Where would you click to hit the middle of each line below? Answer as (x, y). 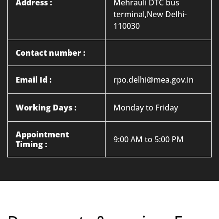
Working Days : (46, 108)
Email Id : (34, 80)
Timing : (32, 144)
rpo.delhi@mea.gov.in (153, 80)
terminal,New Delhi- (150, 14)
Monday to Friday (146, 108)
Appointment (42, 134)
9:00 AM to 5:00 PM (149, 139)
